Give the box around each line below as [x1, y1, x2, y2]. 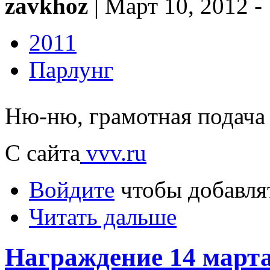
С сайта [5, 139, 80, 166]
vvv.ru [80, 139, 146, 166]
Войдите [29, 176, 115, 202]
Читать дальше [29, 203, 177, 230]
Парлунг [29, 56, 113, 83]
